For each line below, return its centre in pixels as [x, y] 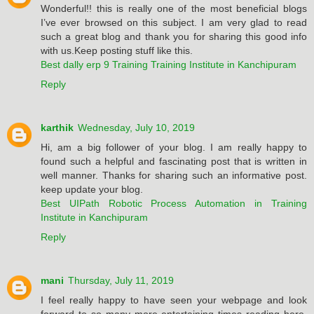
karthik [57, 127]
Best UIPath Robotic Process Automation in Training [174, 203]
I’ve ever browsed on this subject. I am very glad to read [174, 22]
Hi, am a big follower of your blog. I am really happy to [174, 147]
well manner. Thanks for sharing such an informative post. [174, 175]
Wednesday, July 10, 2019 [136, 127]
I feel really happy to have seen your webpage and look [174, 300]
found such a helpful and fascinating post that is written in [174, 161]
